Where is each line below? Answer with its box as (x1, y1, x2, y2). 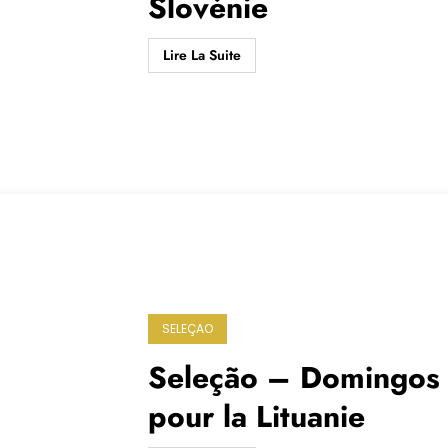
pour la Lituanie (148, 395, 366, 439)
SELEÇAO (162, 320, 214, 338)
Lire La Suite (163, 44, 242, 65)
